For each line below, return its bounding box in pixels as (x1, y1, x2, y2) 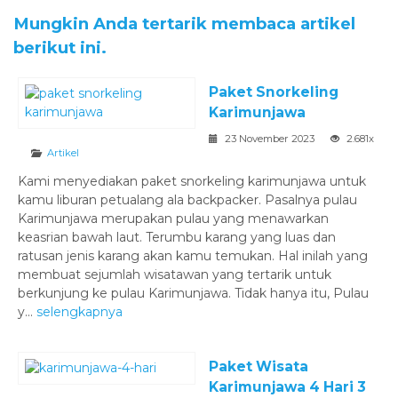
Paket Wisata (209, 357, 308, 375)
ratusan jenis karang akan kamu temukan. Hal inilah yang (18, 247, 368, 264)
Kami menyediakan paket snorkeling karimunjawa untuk (18, 172, 366, 189)
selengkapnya (36, 303, 123, 320)
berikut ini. (13, 36, 107, 58)
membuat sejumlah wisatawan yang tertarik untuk (18, 266, 331, 283)
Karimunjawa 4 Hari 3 (209, 378, 366, 395)
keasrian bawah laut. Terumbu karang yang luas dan (18, 228, 336, 245)
